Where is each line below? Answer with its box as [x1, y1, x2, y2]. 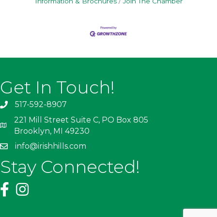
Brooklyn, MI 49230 [14, 126, 90, 136]
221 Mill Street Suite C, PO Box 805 [14, 115, 148, 124]
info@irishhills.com [15, 141, 86, 151]
